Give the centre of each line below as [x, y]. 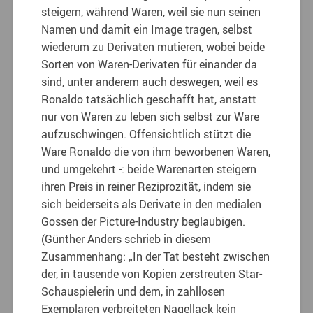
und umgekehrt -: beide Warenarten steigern [149, 169]
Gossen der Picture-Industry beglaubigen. [144, 221]
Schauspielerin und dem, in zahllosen [133, 291]
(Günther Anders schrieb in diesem [126, 239]
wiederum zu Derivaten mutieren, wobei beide [153, 46]
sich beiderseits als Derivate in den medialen [152, 204]
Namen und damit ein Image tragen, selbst [147, 29]
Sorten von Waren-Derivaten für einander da [150, 64]
